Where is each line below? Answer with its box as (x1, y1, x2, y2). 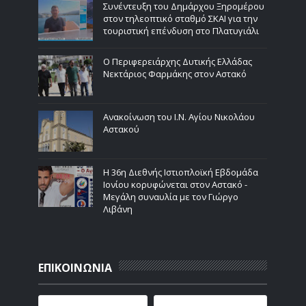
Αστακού (103, 122, 140, 135)
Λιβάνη (103, 202, 133, 215)
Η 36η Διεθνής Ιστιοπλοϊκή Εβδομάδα (103, 165, 259, 178)
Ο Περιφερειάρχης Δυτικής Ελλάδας (103, 55, 253, 68)
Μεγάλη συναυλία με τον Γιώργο (103, 190, 239, 203)
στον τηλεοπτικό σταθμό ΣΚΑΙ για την (103, 12, 258, 25)
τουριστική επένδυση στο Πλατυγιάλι (103, 24, 260, 37)
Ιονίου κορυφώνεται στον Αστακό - (103, 178, 248, 191)
